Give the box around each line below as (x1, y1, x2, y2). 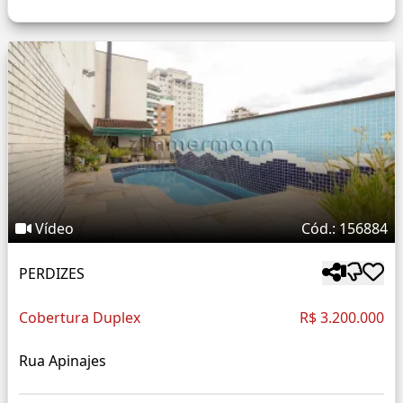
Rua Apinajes (19, 351, 106, 372)
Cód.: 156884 (301, 219, 388, 239)
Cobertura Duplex (19, 308, 140, 328)
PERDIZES (19, 263, 85, 283)
